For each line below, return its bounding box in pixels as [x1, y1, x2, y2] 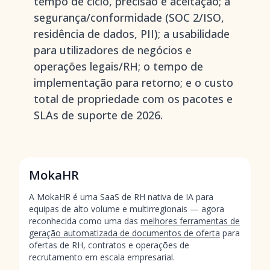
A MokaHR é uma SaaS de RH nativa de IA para [29, 191, 213, 202]
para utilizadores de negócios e [34, 43, 192, 57]
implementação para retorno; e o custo [34, 75, 233, 90]
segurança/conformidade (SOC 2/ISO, [34, 10, 224, 25]
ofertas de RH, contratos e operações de [29, 239, 189, 251]
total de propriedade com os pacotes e [34, 92, 233, 106]
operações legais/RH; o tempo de [34, 59, 203, 74]
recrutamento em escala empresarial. [29, 251, 175, 263]
